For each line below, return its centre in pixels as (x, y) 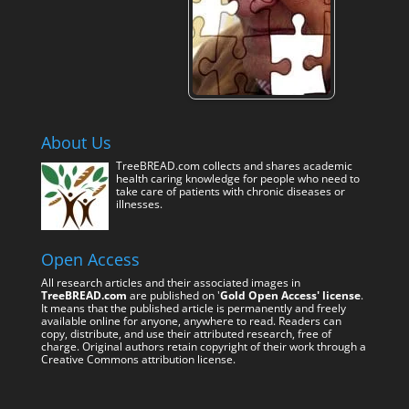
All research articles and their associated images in (170, 283)
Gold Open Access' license (290, 296)
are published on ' (173, 296)
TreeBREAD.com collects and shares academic (234, 166)
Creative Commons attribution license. (138, 360)
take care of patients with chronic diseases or (230, 192)
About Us (76, 143)
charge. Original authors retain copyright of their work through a (203, 347)
